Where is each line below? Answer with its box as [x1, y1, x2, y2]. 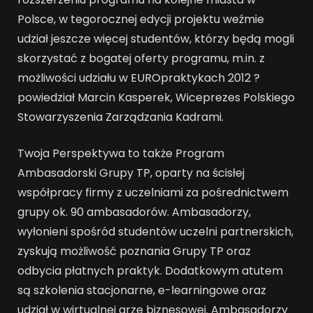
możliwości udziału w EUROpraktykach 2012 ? [17, 69, 260, 86]
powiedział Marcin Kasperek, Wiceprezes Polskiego [17, 89, 295, 105]
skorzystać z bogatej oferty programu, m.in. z [17, 50, 265, 66]
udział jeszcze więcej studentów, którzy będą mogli [17, 30, 294, 47]
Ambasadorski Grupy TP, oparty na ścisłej [17, 165, 245, 182]
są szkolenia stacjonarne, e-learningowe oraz [17, 282, 266, 299]
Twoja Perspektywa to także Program [17, 145, 224, 162]
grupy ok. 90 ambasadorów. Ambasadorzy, [17, 204, 251, 221]
